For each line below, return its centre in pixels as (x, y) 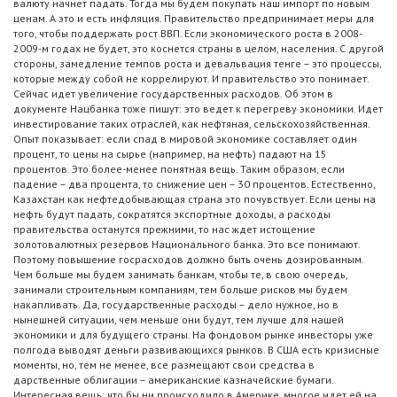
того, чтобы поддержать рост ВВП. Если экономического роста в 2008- (188, 34)
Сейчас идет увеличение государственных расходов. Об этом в (173, 94)
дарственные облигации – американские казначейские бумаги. (173, 380)
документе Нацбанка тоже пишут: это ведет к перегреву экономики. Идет (198, 109)
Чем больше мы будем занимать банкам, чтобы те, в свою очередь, (180, 275)
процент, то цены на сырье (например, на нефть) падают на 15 (170, 154)
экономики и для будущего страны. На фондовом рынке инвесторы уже (193, 335)
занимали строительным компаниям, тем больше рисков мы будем (180, 290)
